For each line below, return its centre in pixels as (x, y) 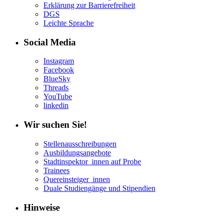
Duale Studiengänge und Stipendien (99, 188)
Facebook (59, 70)
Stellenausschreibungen (80, 144)
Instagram (59, 61)
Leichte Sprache (69, 23)
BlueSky (57, 79)
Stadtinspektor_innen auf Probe (92, 161)
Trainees (56, 170)
